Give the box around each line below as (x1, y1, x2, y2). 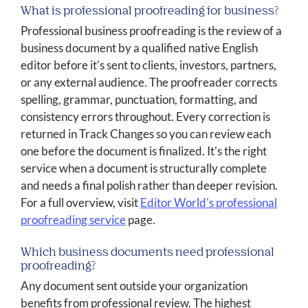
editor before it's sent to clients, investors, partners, (21, 58, 276, 73)
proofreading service (21, 212, 126, 228)
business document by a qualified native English (21, 41, 258, 56)
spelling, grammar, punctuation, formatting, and (21, 92, 258, 107)
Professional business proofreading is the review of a (21, 23, 282, 38)
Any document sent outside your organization (21, 278, 247, 294)
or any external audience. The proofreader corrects (21, 75, 277, 90)
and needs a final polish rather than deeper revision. (21, 178, 278, 193)
